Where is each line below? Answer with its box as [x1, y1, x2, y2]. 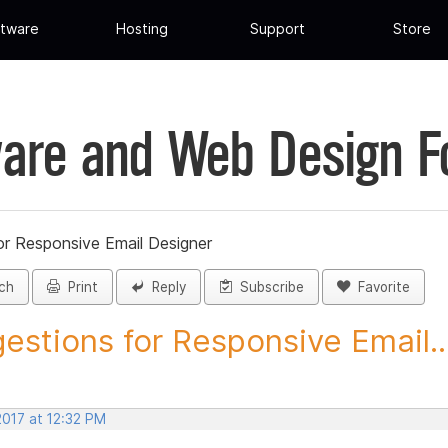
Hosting [116, 20, 169, 38]
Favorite [350, 279, 410, 296]
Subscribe [232, 279, 304, 296]
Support [249, 20, 305, 38]
